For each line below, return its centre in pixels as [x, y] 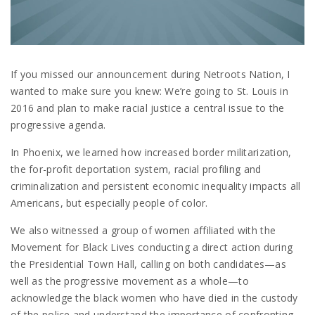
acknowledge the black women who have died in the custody [154, 298]
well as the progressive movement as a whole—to [130, 281]
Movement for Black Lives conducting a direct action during [152, 247]
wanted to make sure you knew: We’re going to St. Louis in [149, 91]
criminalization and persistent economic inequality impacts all [156, 186]
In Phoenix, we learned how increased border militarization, [151, 153]
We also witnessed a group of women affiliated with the [143, 231]
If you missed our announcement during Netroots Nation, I [150, 75]
